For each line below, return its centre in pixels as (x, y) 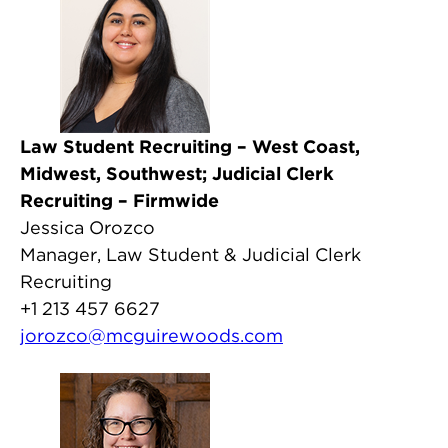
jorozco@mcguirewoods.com (151, 335)
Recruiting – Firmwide (119, 200)
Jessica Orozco (87, 227)
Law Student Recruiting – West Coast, (190, 146)
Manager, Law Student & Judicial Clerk (190, 254)
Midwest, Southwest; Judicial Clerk (177, 173)
